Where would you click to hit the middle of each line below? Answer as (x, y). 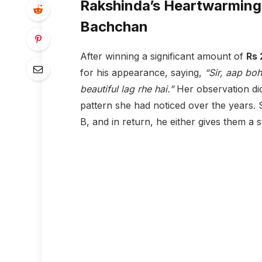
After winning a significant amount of (163, 56)
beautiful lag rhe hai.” (127, 89)
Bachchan (114, 26)
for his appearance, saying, (142, 72)
